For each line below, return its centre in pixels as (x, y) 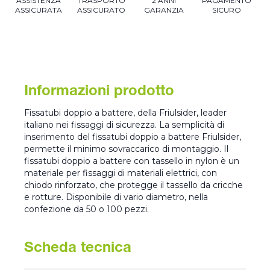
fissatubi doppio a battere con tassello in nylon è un (132, 161)
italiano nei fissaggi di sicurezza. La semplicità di (124, 125)
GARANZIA (164, 10)
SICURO (227, 10)
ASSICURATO (101, 10)
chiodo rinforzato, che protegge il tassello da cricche (133, 185)
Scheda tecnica (78, 249)
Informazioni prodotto (99, 93)
